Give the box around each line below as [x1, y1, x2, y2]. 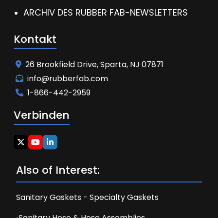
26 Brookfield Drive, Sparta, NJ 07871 [25, 59, 163, 70]
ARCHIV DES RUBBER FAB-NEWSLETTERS [23, 6, 188, 18]
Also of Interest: [16, 163, 100, 178]
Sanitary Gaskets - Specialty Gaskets [16, 192, 159, 203]
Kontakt [14, 32, 56, 47]
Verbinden [14, 108, 70, 123]
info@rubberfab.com [27, 73, 108, 84]
